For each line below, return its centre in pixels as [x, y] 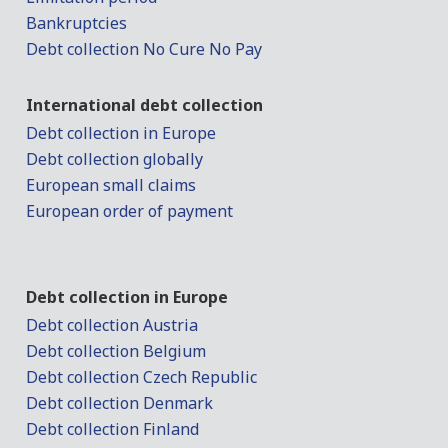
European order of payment [130, 210]
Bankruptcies [77, 22]
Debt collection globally [115, 158]
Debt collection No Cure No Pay [144, 48]
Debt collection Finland [113, 428]
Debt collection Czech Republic [142, 376]
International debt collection [145, 104]
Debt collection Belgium [116, 350]
